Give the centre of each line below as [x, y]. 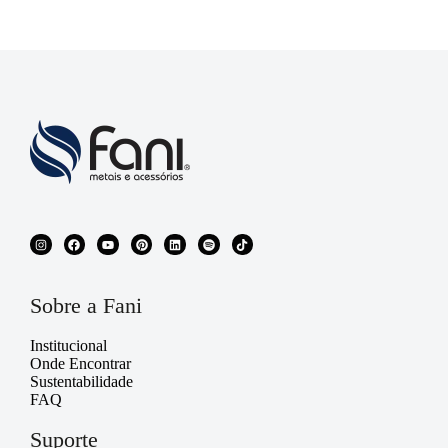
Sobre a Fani [86, 306]
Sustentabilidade [81, 382]
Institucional [68, 346]
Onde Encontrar [80, 364]
